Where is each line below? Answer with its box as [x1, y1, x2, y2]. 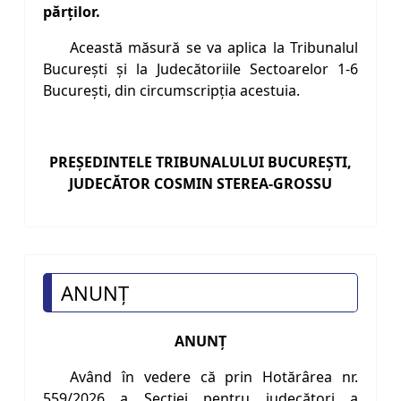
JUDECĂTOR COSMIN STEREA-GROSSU [69, 174, 332, 194]
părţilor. [43, 2, 100, 22]
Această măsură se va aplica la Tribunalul [70, 38, 358, 58]
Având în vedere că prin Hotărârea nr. [70, 367, 358, 388]
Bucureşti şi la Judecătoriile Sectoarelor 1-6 [43, 59, 358, 80]
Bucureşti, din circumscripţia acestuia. [43, 81, 300, 101]
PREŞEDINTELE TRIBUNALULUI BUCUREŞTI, [49, 152, 352, 173]
